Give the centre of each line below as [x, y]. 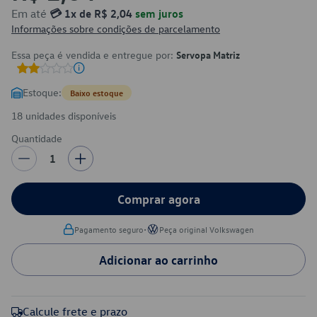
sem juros [158, 13]
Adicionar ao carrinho [158, 260]
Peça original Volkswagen [207, 229]
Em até [30, 13]
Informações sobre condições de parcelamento [116, 29]
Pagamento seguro [109, 229]
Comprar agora [158, 199]
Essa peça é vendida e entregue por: [94, 55]
